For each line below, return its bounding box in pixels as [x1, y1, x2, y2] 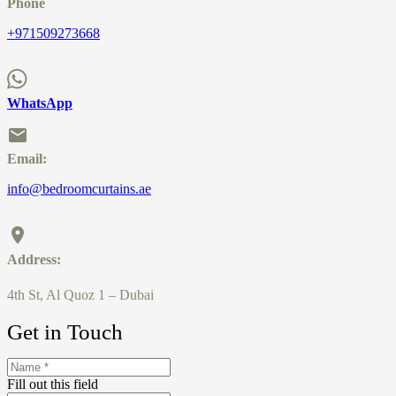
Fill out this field [7, 376, 98, 392]
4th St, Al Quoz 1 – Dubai [7, 286, 154, 302]
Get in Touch [7, 319, 123, 344]
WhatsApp [7, 95, 72, 110]
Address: [7, 251, 61, 267]
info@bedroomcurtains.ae [7, 180, 151, 196]
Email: [7, 150, 47, 166]
